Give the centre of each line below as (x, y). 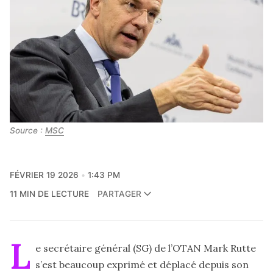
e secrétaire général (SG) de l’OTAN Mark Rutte (146, 248)
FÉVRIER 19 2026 (44, 175)
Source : (27, 131)
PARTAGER (119, 194)
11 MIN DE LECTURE (49, 193)
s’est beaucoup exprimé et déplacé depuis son (142, 264)
